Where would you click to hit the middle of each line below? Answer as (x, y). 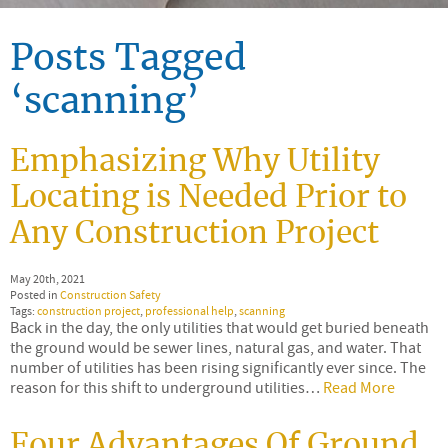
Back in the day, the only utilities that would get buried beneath (219, 327)
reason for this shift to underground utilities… (166, 387)
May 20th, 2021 (47, 278)
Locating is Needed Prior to (208, 197)
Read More (359, 387)
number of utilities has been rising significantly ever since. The (218, 367)
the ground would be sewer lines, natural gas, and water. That (215, 347)
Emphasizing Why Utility (195, 161)
